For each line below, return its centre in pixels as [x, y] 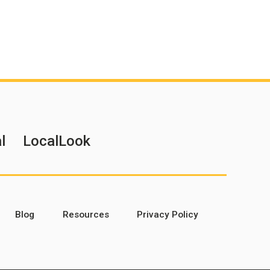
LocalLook [57, 141]
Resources [86, 215]
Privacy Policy [168, 215]
